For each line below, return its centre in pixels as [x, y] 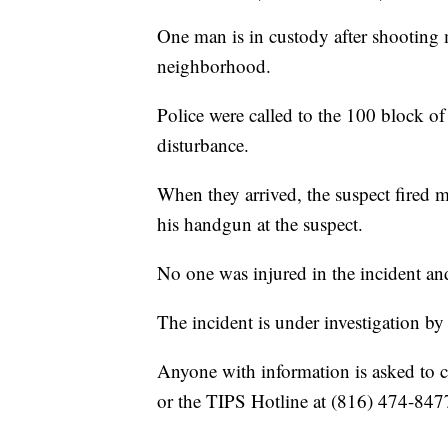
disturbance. [206, 145]
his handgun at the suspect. [263, 224]
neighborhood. [217, 66]
